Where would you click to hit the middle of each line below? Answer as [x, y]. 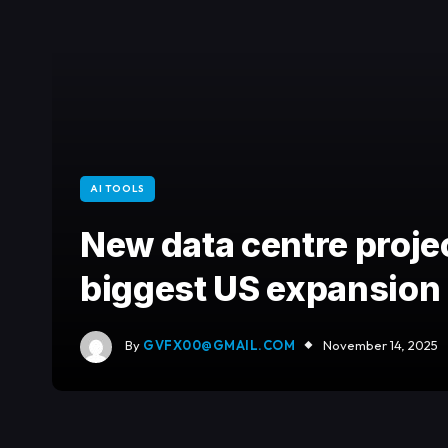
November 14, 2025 [381, 345]
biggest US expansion [260, 289]
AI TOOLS [117, 189]
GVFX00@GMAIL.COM [219, 345]
